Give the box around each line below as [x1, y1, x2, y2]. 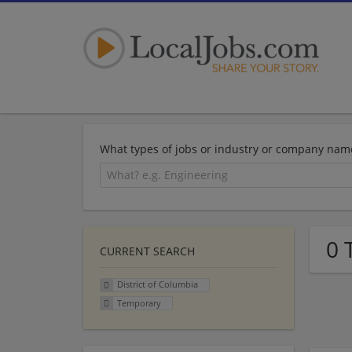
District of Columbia [116, 278, 198, 291]
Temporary [116, 297, 161, 310]
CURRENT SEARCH [100, 243, 195, 258]
